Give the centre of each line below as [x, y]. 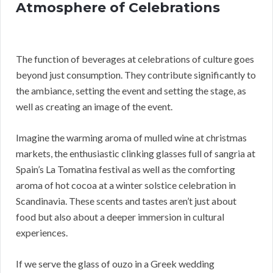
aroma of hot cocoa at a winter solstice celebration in [126, 185]
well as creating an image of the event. [94, 107]
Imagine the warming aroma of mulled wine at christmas [131, 138]
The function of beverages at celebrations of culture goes [135, 59]
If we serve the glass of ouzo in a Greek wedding [115, 264]
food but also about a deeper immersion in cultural [120, 217]
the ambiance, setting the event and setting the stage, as [131, 91]
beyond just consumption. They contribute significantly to [136, 75]
